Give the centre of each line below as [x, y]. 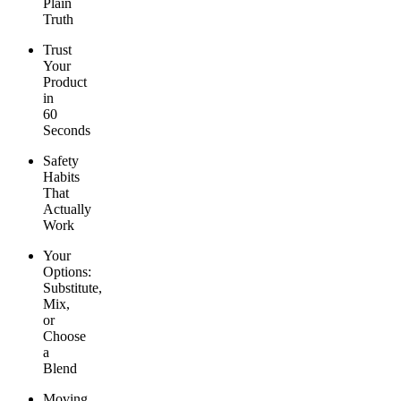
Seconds [67, 131]
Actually [67, 209]
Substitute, [73, 288]
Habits [61, 177]
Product [65, 82]
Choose [64, 337]
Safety [61, 161]
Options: [67, 272]
